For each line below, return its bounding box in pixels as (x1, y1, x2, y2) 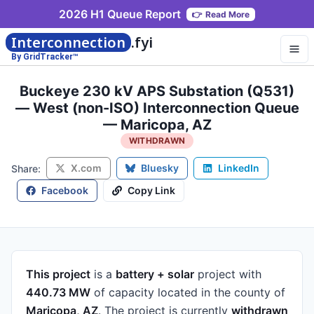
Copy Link (128, 184, 175, 196)
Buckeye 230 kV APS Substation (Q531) (20, 83, 294, 100)
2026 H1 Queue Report (59, 6, 181, 21)
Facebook (41, 184, 88, 196)
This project (26, 267, 90, 281)
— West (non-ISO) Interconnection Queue (15, 100, 299, 116)
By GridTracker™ (11, 52, 78, 62)
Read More (205, 8, 250, 20)
